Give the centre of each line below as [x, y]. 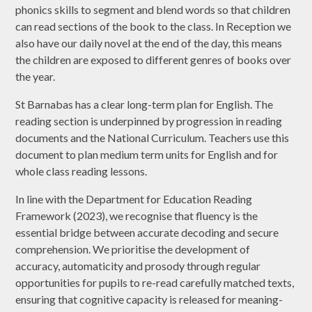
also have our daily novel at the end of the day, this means [149, 43]
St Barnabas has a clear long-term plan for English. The [145, 104]
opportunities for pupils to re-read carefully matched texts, [155, 283]
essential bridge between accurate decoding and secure [147, 233]
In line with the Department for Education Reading [134, 199]
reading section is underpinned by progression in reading [149, 121]
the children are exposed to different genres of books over [154, 60]
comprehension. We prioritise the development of [133, 249]
